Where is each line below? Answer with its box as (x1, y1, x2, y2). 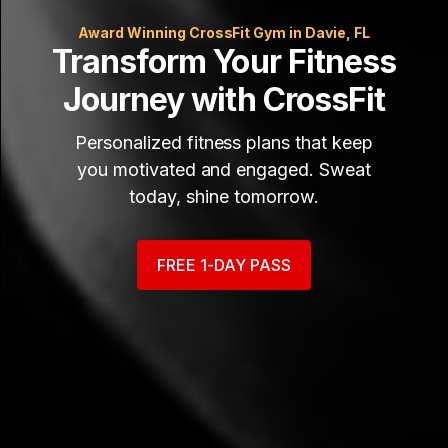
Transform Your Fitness (52, 41, 396, 81)
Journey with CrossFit (63, 79, 385, 119)
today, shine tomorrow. (129, 185, 319, 207)
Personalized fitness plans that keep (74, 131, 374, 153)
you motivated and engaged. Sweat (76, 158, 372, 180)
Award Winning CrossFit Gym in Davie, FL (77, 23, 371, 41)
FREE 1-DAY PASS (157, 254, 291, 275)
